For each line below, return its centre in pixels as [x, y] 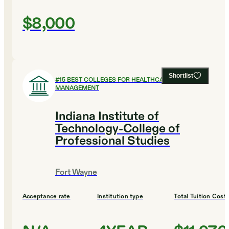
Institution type [120, 197]
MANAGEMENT [77, 88]
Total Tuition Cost [200, 197]
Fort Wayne [76, 173]
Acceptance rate [47, 197]
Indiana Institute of [107, 117]
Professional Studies [112, 141]
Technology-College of [118, 129]
